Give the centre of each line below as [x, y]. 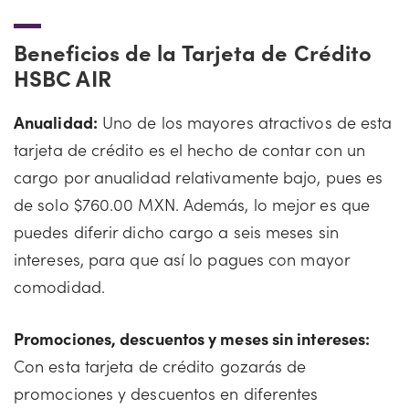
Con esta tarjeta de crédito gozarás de [160, 366]
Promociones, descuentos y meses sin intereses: [192, 338]
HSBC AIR [63, 77]
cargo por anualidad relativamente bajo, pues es [199, 177]
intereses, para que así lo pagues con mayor [182, 259]
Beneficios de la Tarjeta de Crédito [193, 52]
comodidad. [59, 286]
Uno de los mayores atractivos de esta [245, 122]
